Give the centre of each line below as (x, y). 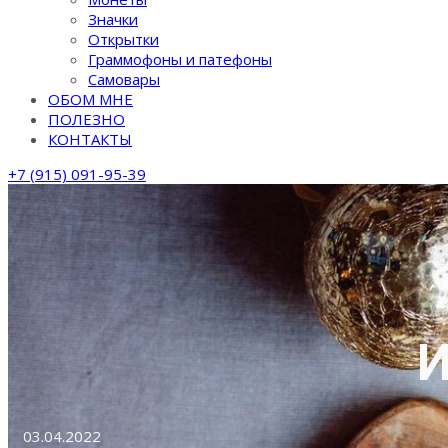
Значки (113, 19)
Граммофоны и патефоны (180, 59)
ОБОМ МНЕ (90, 99)
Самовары (124, 79)
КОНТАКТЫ (90, 139)
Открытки (123, 39)
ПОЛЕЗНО (86, 119)
